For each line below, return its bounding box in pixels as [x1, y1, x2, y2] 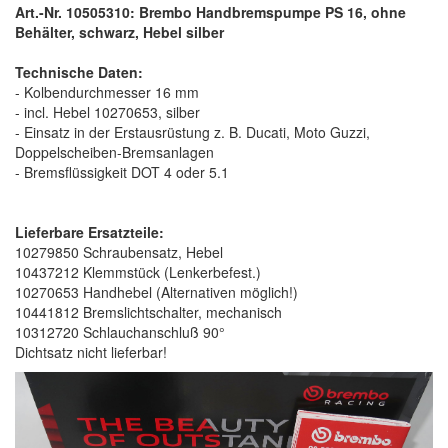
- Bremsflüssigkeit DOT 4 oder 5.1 [15, 161, 229, 182]
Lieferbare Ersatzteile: [15, 221, 164, 242]
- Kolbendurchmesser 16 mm [15, 81, 199, 102]
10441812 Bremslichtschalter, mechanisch [15, 301, 282, 322]
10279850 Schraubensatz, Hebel [15, 241, 223, 262]
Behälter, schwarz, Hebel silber [15, 21, 224, 42]
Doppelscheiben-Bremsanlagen [15, 141, 214, 162]
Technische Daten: [15, 61, 143, 82]
